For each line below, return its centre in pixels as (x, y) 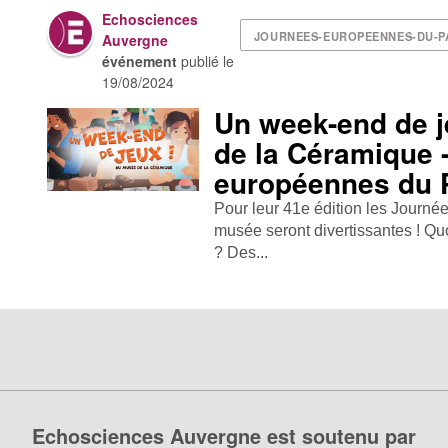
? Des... (241, 252)
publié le (206, 61)
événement (140, 61)
